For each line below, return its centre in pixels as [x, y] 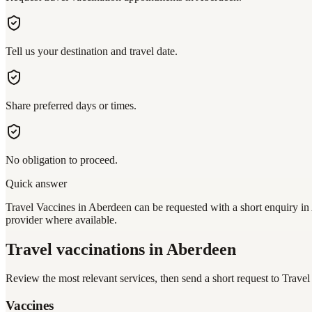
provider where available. [61, 219]
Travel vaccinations [75, 249]
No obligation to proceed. [62, 159]
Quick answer [36, 183]
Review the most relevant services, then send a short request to [144, 279]
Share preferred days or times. [71, 105]
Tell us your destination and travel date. [92, 51]
